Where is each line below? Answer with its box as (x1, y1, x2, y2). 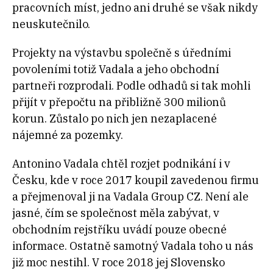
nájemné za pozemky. (12, 128, 126, 143)
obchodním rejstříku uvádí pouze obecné (12, 222, 227, 237)
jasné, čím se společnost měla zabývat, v (12, 206, 219, 221)
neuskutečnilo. (12, 17, 93, 32)
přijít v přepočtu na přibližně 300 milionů (12, 95, 226, 110)
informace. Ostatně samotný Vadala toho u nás (12, 239, 253, 253)
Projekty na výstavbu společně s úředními (12, 46, 231, 60)
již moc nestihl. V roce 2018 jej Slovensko (12, 255, 225, 270)
